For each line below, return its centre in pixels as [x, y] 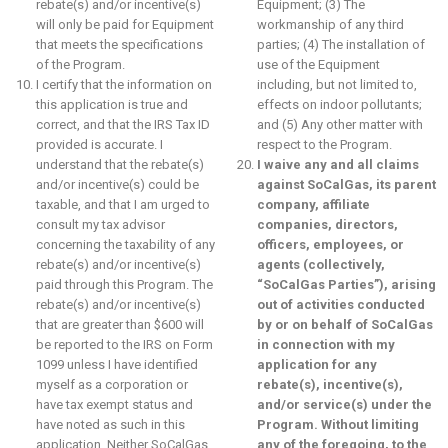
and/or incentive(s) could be [117, 184]
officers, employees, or [330, 244]
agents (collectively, [320, 264]
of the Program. [80, 64]
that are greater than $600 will [120, 324]
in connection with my [325, 344]
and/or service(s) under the [344, 404]
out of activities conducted [340, 304]
